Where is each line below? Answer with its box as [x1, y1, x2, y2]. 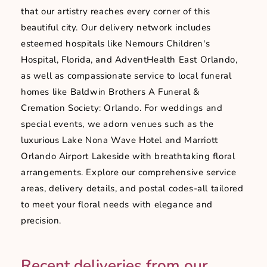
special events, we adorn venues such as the [21, 118, 214, 131]
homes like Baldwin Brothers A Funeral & [21, 86, 200, 98]
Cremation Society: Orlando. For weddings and [21, 102, 223, 114]
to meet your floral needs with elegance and [21, 198, 213, 211]
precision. [21, 215, 61, 227]
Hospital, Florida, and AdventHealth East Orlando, [21, 54, 238, 66]
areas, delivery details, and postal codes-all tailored [21, 182, 244, 195]
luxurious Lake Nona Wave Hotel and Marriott [21, 134, 218, 147]
